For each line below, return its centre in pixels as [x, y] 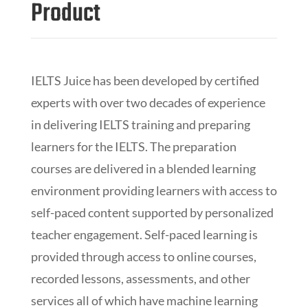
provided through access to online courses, [143, 257]
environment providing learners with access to [154, 191]
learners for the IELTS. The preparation [133, 147]
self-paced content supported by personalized [152, 213]
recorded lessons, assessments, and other [140, 279]
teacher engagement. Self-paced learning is [144, 235]
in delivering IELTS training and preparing [140, 125]
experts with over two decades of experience [148, 103]
